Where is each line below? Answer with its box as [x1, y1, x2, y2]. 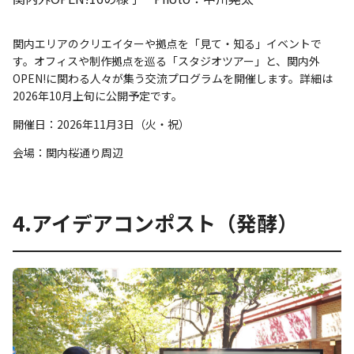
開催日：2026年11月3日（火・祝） [13, 115, 190, 132]
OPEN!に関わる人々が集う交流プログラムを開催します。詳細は [13, 70, 333, 86]
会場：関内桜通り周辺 [13, 144, 123, 160]
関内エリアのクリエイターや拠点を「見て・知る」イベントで [13, 35, 322, 51]
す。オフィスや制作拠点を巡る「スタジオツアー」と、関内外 [13, 52, 320, 69]
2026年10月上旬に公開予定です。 [13, 87, 183, 104]
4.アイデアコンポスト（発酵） [13, 207, 298, 237]
